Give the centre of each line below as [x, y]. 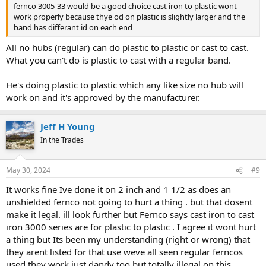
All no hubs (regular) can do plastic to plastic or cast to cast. [127, 47]
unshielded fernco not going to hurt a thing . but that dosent [129, 202]
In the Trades [62, 140]
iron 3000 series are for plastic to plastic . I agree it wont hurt [131, 227]
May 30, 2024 [28, 170]
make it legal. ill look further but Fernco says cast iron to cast [130, 214]
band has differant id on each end [73, 27]
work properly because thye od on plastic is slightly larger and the [129, 17]
